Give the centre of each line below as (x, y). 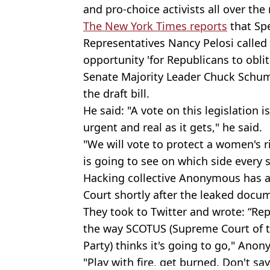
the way (105, 228)
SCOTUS (146, 228)
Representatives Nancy (143, 42)
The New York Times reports (155, 26)
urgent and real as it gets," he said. (174, 127)
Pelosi (218, 42)
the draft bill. (116, 93)
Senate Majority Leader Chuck (161, 76)
